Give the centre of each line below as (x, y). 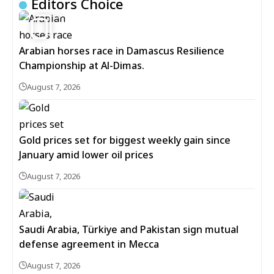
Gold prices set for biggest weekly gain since (125, 140)
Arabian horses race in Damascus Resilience (122, 51)
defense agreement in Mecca (89, 244)
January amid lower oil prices (86, 155)
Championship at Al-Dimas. (82, 66)
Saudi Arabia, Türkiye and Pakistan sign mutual (129, 230)
